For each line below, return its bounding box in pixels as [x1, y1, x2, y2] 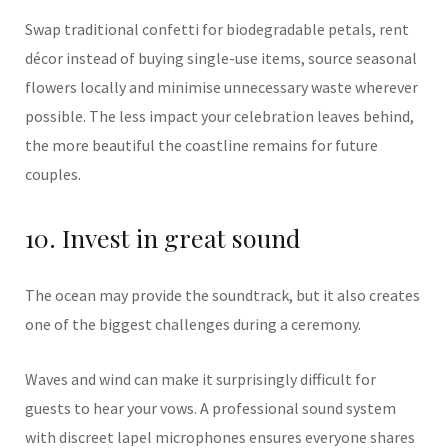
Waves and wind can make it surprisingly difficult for [25, 369, 376, 389]
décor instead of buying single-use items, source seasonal [25, 48, 417, 68]
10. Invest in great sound [25, 221, 300, 254]
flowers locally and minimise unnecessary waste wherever [25, 77, 418, 97]
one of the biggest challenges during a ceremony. [25, 314, 361, 334]
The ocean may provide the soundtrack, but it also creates [25, 285, 420, 305]
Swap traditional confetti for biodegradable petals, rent [25, 19, 409, 39]
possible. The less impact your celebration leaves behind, [25, 106, 414, 126]
